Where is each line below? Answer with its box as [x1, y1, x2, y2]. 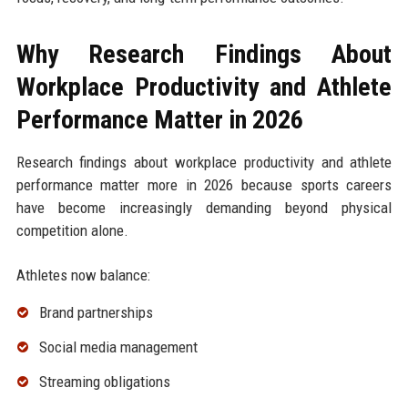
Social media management [38, 337, 198, 356]
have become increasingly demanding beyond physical [15, 199, 393, 218]
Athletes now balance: [15, 266, 150, 285]
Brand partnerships [38, 303, 153, 322]
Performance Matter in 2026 [15, 105, 303, 136]
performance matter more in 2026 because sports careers [15, 176, 393, 195]
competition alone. [15, 221, 128, 240]
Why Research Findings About [15, 39, 393, 70]
